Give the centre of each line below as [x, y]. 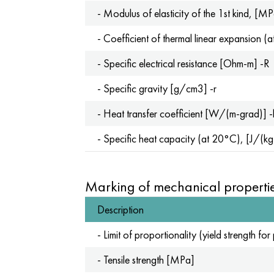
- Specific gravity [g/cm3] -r [157, 88]
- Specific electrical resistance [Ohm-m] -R [183, 63]
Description [120, 209]
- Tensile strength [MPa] [146, 260]
